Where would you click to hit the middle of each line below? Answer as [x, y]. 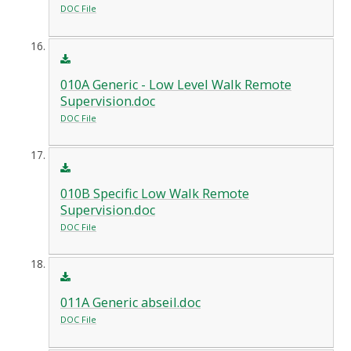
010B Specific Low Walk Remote [154, 193]
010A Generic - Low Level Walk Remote [175, 84]
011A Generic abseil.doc [130, 303]
